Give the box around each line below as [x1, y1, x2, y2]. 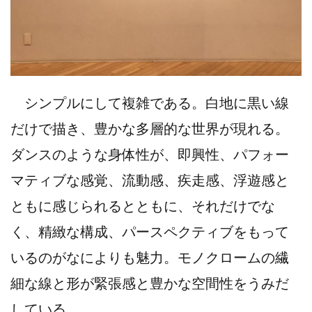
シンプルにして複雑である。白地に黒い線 [10, 93, 289, 111]
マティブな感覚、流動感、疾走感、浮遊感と [10, 171, 289, 188]
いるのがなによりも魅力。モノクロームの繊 [10, 248, 289, 265]
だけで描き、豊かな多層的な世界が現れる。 [10, 119, 289, 136]
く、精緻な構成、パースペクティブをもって [10, 222, 289, 240]
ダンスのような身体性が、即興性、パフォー [10, 145, 289, 162]
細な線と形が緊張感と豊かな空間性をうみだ [10, 274, 289, 291]
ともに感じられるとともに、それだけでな [10, 196, 275, 214]
